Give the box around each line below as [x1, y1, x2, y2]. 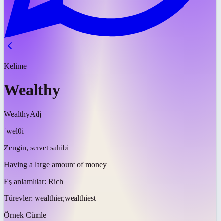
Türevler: [4, 193, 35, 202]
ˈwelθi [4, 126, 24, 135]
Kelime [4, 62, 27, 70]
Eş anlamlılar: [4, 177, 48, 185]
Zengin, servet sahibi [4, 143, 69, 152]
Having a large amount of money [4, 160, 107, 169]
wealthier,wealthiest [35, 193, 96, 202]
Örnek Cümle [4, 210, 46, 219]
